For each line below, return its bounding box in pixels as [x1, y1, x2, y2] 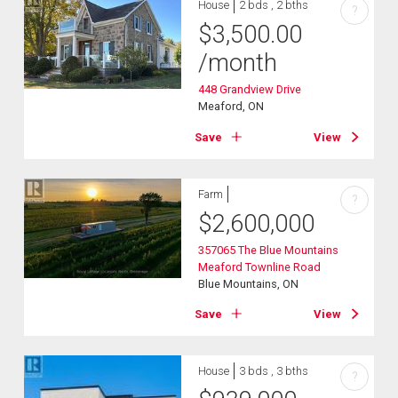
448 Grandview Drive [198, 83, 302, 97]
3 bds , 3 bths [239, 364, 309, 378]
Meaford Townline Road [198, 259, 322, 274]
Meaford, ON [198, 99, 265, 114]
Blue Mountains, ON [198, 276, 299, 291]
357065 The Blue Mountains [198, 243, 339, 257]
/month [198, 49, 278, 78]
